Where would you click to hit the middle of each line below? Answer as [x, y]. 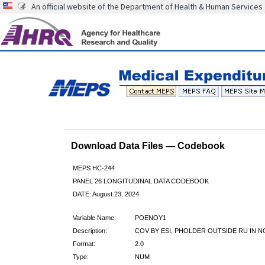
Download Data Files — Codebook [148, 146]
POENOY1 [150, 217]
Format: [84, 243]
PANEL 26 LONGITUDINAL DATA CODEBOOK [140, 181]
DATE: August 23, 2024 [106, 194]
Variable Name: [94, 217]
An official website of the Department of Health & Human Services [147, 7]
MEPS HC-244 [93, 168]
